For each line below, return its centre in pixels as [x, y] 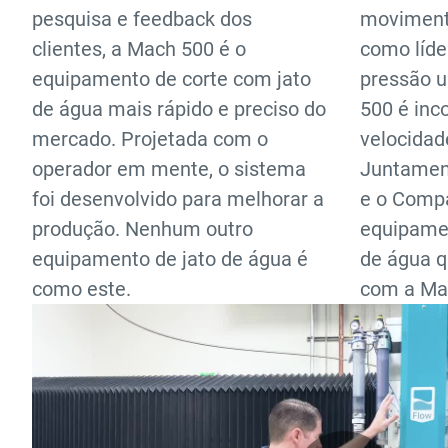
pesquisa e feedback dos [142, 19]
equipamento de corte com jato [171, 79]
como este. [81, 289]
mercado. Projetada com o [150, 139]
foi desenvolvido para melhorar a [178, 199]
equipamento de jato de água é [170, 259]
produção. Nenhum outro [142, 229]
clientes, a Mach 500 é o [139, 49]
